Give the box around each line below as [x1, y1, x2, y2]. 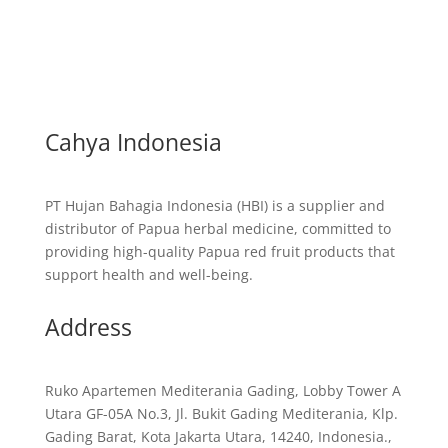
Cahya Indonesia [44, 126, 222, 158]
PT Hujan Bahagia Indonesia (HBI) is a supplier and [44, 196, 385, 215]
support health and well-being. [44, 265, 253, 284]
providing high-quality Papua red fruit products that [44, 242, 395, 261]
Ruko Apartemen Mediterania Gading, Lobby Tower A [44, 381, 401, 400]
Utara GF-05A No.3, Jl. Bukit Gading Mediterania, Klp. [44, 404, 398, 423]
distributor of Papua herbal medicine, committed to [44, 219, 391, 238]
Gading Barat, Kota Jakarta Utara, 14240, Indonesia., [44, 427, 392, 446]
